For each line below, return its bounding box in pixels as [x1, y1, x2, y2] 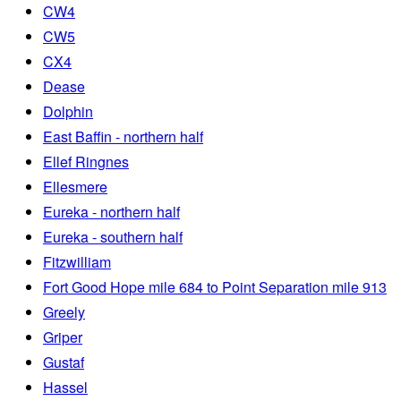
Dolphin [43, 101, 93, 123]
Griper [43, 327, 82, 348]
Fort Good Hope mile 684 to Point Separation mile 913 [43, 277, 387, 298]
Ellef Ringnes [43, 151, 129, 173]
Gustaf [43, 352, 84, 373]
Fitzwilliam [43, 252, 111, 273]
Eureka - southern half [43, 226, 183, 248]
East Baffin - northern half [43, 126, 203, 148]
